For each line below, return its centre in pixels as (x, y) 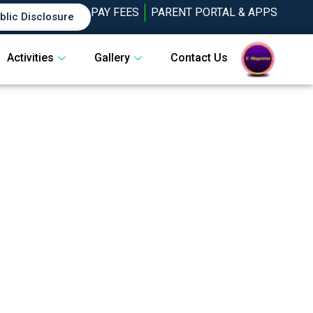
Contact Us (199, 58)
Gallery (112, 58)
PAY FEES (115, 12)
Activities (30, 58)
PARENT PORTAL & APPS (214, 12)
